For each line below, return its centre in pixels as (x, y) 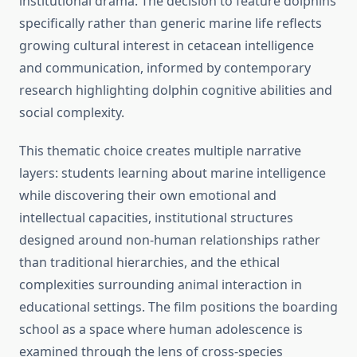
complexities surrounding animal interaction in (161, 285)
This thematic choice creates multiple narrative (160, 151)
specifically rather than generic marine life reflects (171, 24)
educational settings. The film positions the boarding (178, 307)
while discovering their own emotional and (148, 196)
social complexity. (72, 113)
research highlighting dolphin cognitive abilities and (176, 90)
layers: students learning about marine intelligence (173, 173)
